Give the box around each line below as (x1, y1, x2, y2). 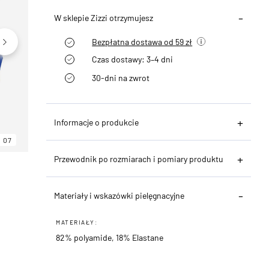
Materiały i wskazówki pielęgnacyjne (54, 190, 185, 201)
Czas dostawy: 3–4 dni (92, 53, 174, 64)
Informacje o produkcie (54, 116, 139, 127)
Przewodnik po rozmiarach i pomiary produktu (54, 153, 224, 164)
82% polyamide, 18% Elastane (56, 232, 164, 243)
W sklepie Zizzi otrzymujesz (54, 12, 154, 23)
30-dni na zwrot (92, 72, 150, 83)
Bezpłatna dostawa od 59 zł (92, 36, 193, 47)
